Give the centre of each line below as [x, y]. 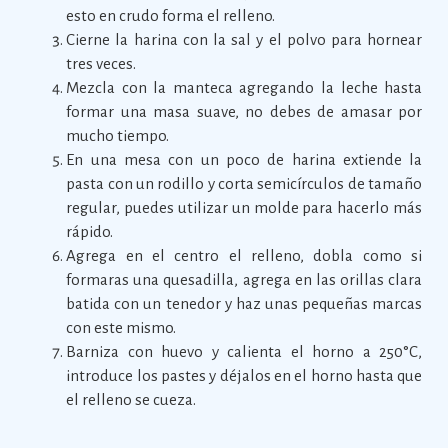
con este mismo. [121, 327]
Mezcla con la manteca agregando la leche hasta [244, 87]
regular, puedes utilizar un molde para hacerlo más [244, 207]
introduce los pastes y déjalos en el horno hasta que [244, 375]
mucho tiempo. [118, 135]
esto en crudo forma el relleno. [171, 15]
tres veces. [101, 63]
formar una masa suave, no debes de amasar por [244, 111]
